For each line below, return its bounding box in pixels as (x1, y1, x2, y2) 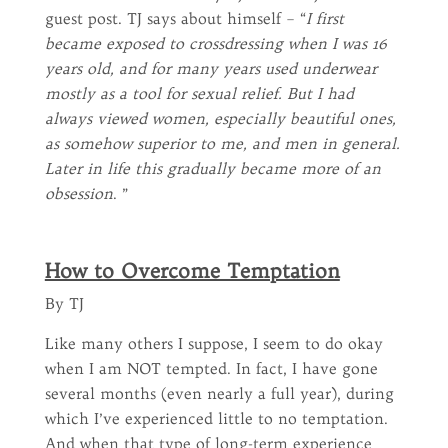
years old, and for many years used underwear (44, 59, 377, 78)
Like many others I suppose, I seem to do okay (44, 334, 383, 353)
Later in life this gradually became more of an (44, 159, 381, 178)
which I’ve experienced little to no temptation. (44, 409, 388, 428)
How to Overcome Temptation (44, 258, 340, 283)
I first (305, 9, 344, 28)
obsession (44, 184, 113, 203)
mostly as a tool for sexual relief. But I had (44, 84, 354, 103)
